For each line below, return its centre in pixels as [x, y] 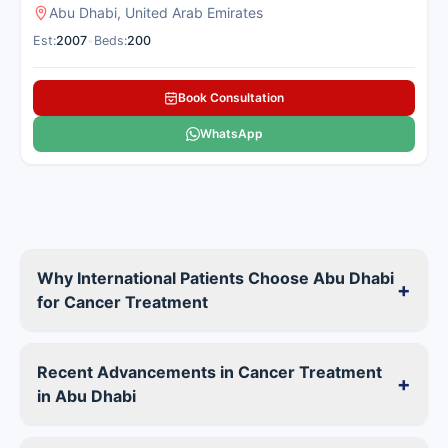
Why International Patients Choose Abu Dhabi [215, 278]
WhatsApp [231, 134]
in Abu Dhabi [86, 396]
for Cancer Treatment [122, 302]
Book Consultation [231, 98]
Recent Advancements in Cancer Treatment [209, 372]
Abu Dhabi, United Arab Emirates [156, 13]
